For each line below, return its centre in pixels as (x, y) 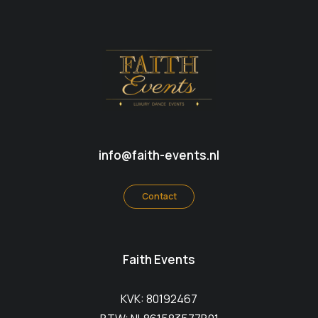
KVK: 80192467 (159, 298)
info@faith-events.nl (159, 155)
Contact (159, 196)
